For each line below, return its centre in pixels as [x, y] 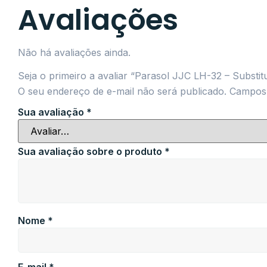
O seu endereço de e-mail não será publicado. [122, 91]
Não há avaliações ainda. [74, 53]
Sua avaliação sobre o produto [91, 151]
